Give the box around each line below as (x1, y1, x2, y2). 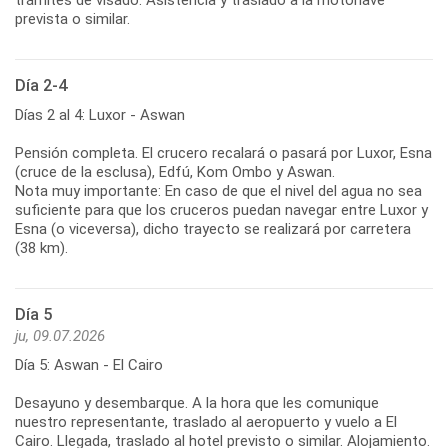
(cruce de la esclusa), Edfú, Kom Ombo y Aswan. (15, 162, 335, 181)
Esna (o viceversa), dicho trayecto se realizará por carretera (15, 219, 411, 238)
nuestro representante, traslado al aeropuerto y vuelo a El (15, 412, 397, 431)
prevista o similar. (15, 9, 130, 28)
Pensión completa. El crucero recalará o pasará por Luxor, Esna (15, 143, 432, 162)
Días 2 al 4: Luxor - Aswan (15, 105, 185, 124)
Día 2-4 (15, 75, 67, 95)
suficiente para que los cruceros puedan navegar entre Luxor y (15, 200, 428, 219)
